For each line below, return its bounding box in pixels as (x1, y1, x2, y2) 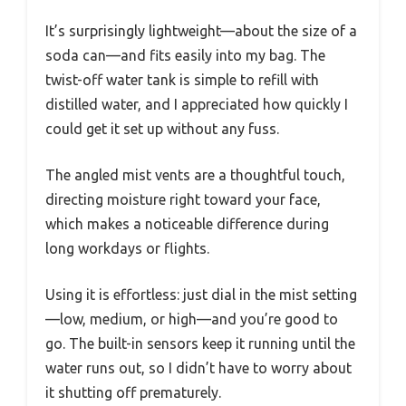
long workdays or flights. (45, 239, 209, 256)
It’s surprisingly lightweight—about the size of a (45, 22, 357, 39)
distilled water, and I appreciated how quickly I (45, 95, 348, 112)
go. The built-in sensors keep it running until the (45, 334, 355, 352)
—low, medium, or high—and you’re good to (45, 310, 338, 327)
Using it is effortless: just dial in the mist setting (45, 285, 357, 303)
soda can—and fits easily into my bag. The (45, 46, 325, 63)
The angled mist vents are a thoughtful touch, (45, 166, 345, 183)
